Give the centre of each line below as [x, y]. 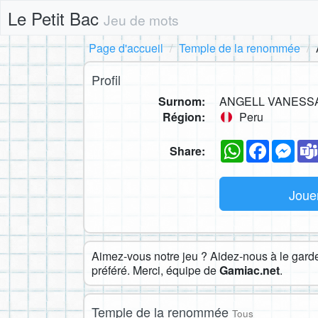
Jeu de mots [141, 20]
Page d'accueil [126, 48]
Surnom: [182, 101]
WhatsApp [270, 145]
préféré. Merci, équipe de [155, 270]
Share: [187, 150]
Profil [106, 79]
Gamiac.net [250, 270]
